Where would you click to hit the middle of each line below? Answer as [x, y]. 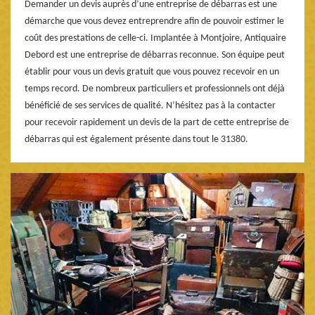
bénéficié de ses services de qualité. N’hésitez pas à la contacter [150, 105]
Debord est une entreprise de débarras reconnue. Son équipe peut [155, 55]
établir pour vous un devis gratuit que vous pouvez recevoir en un [152, 72]
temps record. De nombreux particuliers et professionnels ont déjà [155, 89]
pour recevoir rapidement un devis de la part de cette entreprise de [157, 122]
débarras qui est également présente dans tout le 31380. [136, 139]
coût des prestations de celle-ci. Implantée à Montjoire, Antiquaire [155, 38]
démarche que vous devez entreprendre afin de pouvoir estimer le [154, 21]
